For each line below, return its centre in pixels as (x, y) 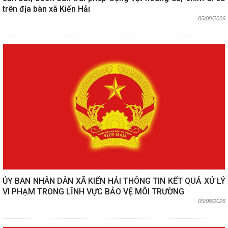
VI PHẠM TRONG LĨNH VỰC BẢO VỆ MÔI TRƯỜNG (93, 191)
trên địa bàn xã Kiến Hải (46, 9)
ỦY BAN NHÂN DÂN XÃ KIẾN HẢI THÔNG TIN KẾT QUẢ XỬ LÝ (114, 181)
